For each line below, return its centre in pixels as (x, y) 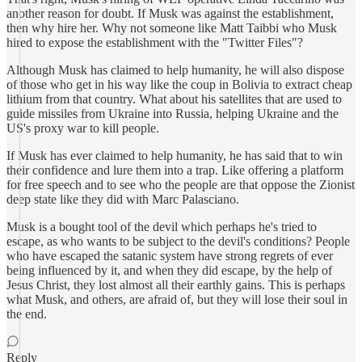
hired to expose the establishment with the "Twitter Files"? (155, 42)
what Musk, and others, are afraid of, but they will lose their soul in (177, 299)
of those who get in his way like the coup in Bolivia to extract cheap (179, 84)
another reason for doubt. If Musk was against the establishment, (170, 13)
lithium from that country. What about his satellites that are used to (174, 99)
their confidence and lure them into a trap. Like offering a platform (175, 170)
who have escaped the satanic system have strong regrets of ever (170, 256)
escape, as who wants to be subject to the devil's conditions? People (178, 241)
